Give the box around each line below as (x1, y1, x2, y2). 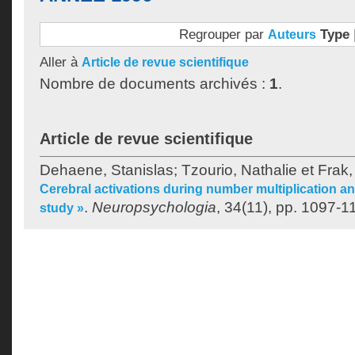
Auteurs (267, 28, 316, 41)
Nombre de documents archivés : (40, 75, 269, 92)
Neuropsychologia (92, 199, 216, 216)
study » (40, 201, 84, 215)
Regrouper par (178, 26, 268, 42)
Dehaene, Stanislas (40, 162, 174, 178)
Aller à (40, 54, 82, 70)
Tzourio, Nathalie (181, 162, 297, 178)
